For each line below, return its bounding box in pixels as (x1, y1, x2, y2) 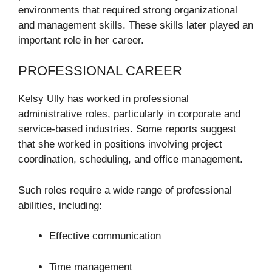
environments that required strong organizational (18, 4, 237, 16)
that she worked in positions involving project (18, 138, 222, 151)
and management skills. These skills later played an (18, 19, 253, 31)
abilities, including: (18, 199, 102, 211)
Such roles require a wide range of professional (18, 184, 232, 196)
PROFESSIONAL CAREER (18, 63, 182, 79)
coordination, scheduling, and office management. (18, 154, 243, 166)
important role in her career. (18, 34, 144, 46)
